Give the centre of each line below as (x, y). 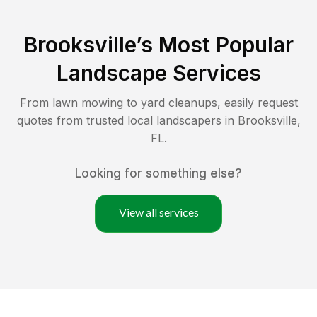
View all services (158, 212)
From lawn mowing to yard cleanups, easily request (158, 102)
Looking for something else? (158, 173)
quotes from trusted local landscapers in (127, 120)
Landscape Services (158, 73)
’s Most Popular (214, 44)
